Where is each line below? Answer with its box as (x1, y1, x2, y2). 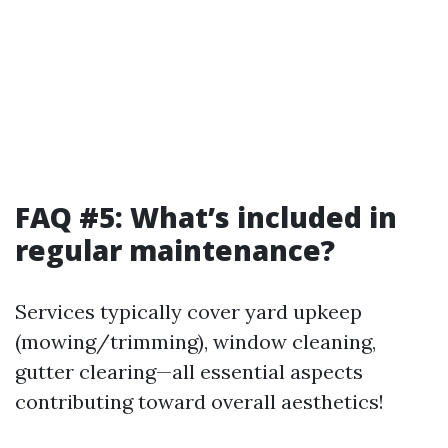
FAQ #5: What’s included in (15, 198, 397, 236)
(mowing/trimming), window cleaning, (15, 329, 376, 354)
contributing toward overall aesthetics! (15, 389, 384, 414)
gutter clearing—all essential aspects (15, 359, 363, 384)
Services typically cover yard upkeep (15, 299, 362, 324)
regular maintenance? (15, 231, 335, 269)
